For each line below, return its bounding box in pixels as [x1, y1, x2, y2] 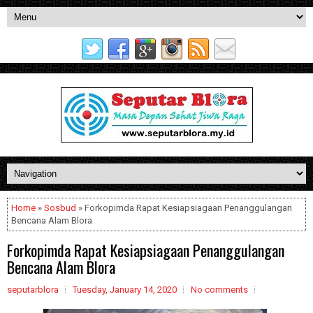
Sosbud [44, 203, 76, 213]
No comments [191, 284, 248, 295]
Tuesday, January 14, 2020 [73, 284, 177, 295]
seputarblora [7, 284, 59, 295]
